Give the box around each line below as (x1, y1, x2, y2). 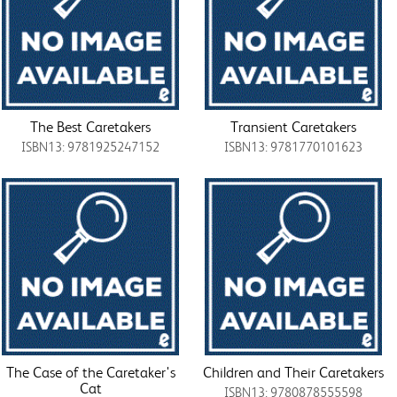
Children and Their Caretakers (202, 362, 384, 381)
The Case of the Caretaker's (5, 362, 175, 381)
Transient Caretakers (230, 117, 356, 136)
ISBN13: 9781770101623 (223, 138, 362, 155)
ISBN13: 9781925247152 (21, 138, 160, 155)
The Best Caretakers (30, 117, 152, 136)
